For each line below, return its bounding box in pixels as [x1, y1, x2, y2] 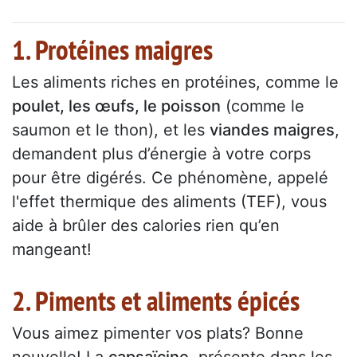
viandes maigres [210, 120, 335, 140]
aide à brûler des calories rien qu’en [12, 216, 280, 236]
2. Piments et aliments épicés [12, 282, 300, 320]
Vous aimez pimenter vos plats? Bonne [12, 324, 304, 343]
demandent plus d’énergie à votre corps [12, 144, 311, 164]
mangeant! [12, 240, 92, 260]
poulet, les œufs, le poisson [12, 96, 221, 116]
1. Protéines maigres [12, 31, 213, 69]
